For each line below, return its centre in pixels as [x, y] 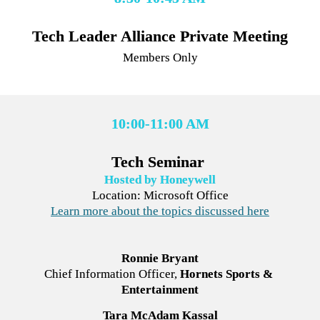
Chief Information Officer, [111, 274]
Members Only [160, 58]
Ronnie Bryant [160, 258]
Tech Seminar [160, 161]
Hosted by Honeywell [160, 179]
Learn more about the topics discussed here [160, 211]
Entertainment [160, 289]
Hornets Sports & [226, 274]
